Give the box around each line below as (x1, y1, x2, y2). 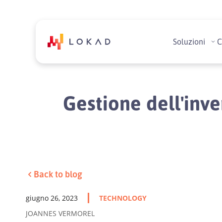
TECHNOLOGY (99, 193, 147, 203)
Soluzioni (173, 37, 205, 47)
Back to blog (34, 168, 82, 179)
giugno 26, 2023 (26, 193, 78, 203)
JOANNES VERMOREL (26, 209, 95, 218)
